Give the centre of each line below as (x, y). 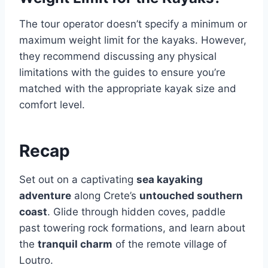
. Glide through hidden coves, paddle (136, 212)
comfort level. (52, 105)
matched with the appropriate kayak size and (128, 89)
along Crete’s (105, 196)
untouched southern (191, 196)
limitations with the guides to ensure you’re (122, 73)
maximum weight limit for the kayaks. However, (133, 40)
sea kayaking (170, 180)
